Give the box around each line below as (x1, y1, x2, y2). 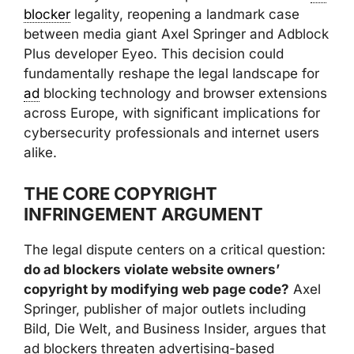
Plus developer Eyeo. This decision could (24, 46, 284, 62)
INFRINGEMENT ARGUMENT (24, 203, 263, 224)
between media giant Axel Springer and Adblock (24, 26, 329, 42)
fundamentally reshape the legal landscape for (24, 66, 319, 81)
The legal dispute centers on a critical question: (24, 241, 326, 258)
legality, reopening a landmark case (70, 6, 299, 22)
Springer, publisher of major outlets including (24, 300, 306, 317)
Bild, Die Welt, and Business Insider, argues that (24, 320, 326, 337)
